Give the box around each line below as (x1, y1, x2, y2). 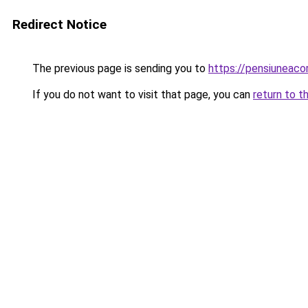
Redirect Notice (12, 16, 107, 32)
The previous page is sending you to (30, 62, 208, 75)
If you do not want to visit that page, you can (30, 88, 253, 101)
